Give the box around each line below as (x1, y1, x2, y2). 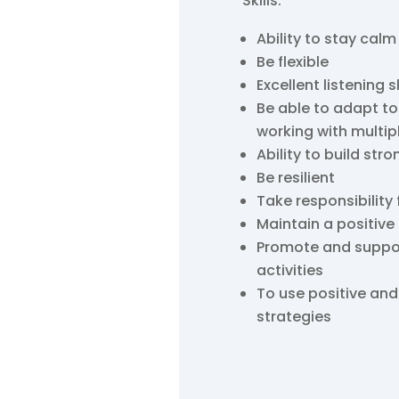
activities (256, 259, 324, 281)
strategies (256, 305, 332, 327)
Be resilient (256, 167, 336, 188)
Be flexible (256, 51, 330, 72)
